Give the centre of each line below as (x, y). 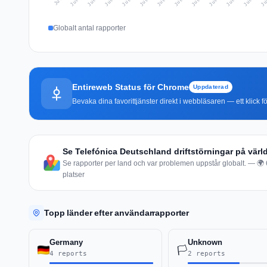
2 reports (206, 253)
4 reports (68, 253)
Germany (66, 242)
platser (74, 174)
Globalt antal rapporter (89, 28)
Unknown (205, 242)
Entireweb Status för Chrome (131, 87)
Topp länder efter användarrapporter (117, 212)
